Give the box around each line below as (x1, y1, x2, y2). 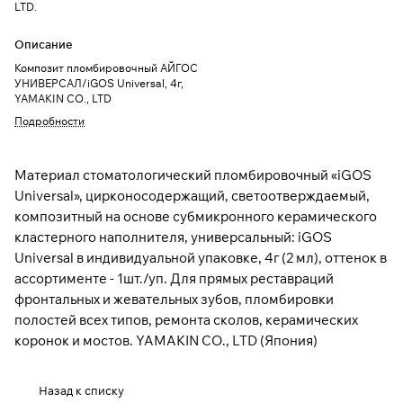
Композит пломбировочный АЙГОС (14, 61, 198, 76)
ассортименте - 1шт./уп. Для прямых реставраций (14, 270, 334, 288)
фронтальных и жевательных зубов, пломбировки (14, 291, 334, 309)
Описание (14, 37, 73, 52)
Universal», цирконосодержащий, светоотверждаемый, (14, 187, 370, 205)
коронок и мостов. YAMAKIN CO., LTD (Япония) (14, 332, 318, 350)
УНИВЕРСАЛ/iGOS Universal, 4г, (14, 76, 184, 91)
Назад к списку (39, 383, 124, 399)
